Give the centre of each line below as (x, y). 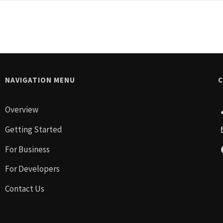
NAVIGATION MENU (40, 80)
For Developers (32, 169)
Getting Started (34, 129)
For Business (27, 149)
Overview (22, 109)
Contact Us (25, 189)
